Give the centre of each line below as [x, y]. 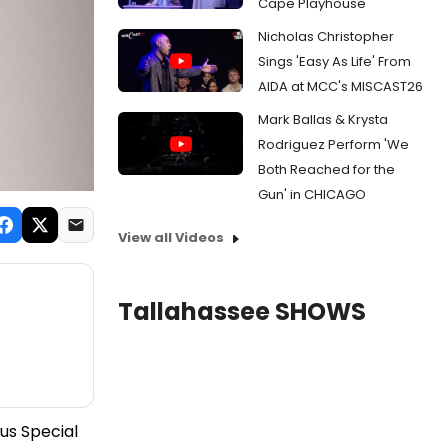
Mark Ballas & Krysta [323, 120]
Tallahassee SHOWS [242, 312]
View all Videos [171, 238]
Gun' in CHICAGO [312, 195]
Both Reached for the [326, 170]
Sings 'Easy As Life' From [334, 62]
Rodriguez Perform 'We [333, 145]
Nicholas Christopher [326, 37]
